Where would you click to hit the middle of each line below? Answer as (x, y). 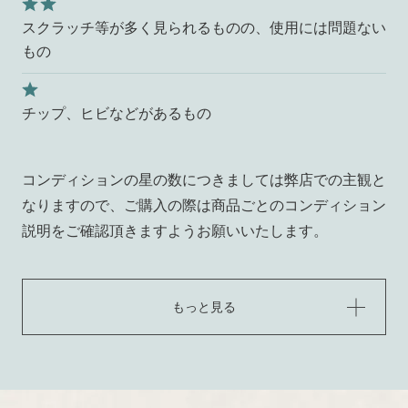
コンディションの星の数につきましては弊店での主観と (204, 180)
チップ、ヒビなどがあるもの (116, 114)
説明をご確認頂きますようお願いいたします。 (174, 231)
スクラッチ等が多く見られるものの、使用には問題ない (204, 28)
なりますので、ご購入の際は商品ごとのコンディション (204, 206)
